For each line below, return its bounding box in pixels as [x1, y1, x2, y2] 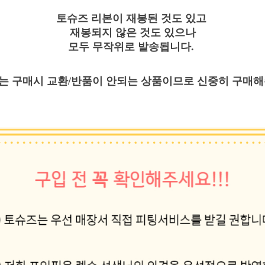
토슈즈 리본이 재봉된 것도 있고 [56, 12, 209, 24]
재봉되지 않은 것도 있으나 [69, 26, 196, 38]
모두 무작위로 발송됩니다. [68, 40, 197, 53]
